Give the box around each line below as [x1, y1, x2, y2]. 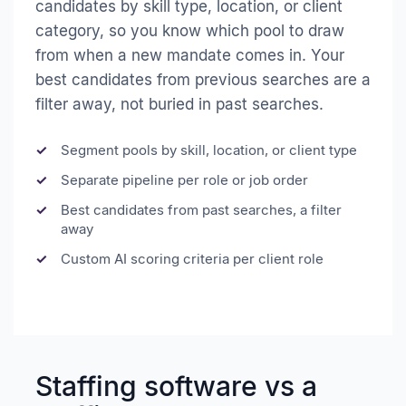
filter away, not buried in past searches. [35, 94, 324, 113]
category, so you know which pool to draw [35, 21, 344, 40]
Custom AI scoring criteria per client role [61, 249, 324, 267]
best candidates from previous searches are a [35, 70, 371, 89]
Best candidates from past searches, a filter [61, 200, 342, 218]
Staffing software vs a [35, 369, 317, 402]
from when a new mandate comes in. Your [35, 45, 344, 64]
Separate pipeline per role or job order [61, 170, 308, 188]
